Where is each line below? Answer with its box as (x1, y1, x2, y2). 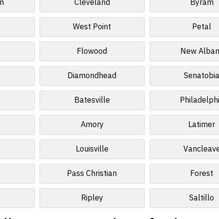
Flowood (77, 45, 108, 57)
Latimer (188, 119, 216, 131)
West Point (73, 21, 111, 33)
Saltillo (189, 192, 215, 204)
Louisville (75, 143, 109, 155)
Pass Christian (67, 168, 117, 179)
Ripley (81, 192, 103, 204)
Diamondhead (67, 70, 117, 82)
